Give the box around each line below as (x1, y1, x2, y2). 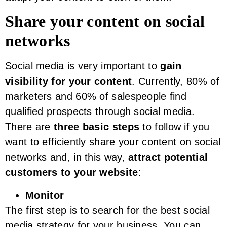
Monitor (25, 189, 64, 201)
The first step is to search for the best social (5, 204, 210, 216)
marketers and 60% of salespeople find (5, 91, 187, 102)
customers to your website (5, 167, 138, 178)
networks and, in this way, (5, 152, 125, 163)
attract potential (125, 152, 208, 163)
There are (5, 121, 54, 133)
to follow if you (139, 121, 210, 133)
